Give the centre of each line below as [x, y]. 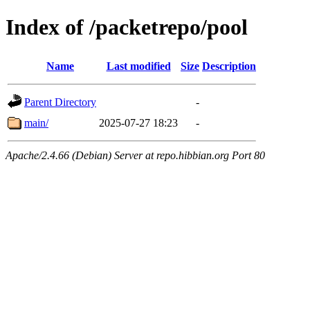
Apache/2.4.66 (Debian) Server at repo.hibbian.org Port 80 [135, 155]
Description [229, 66]
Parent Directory [60, 102]
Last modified [138, 66]
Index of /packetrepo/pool [127, 27]
